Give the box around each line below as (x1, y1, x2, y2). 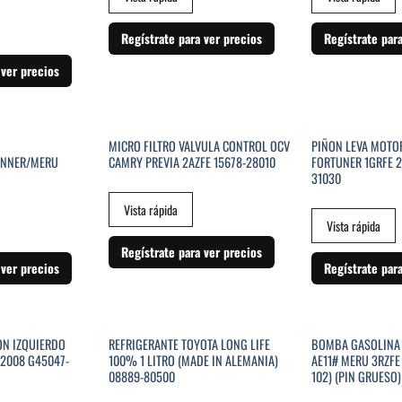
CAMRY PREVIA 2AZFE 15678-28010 (108, 153, 275, 172)
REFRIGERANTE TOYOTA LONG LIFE (108, 334, 270, 354)
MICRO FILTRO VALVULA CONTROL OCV (108, 136, 290, 156)
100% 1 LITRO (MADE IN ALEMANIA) (108, 350, 278, 370)
